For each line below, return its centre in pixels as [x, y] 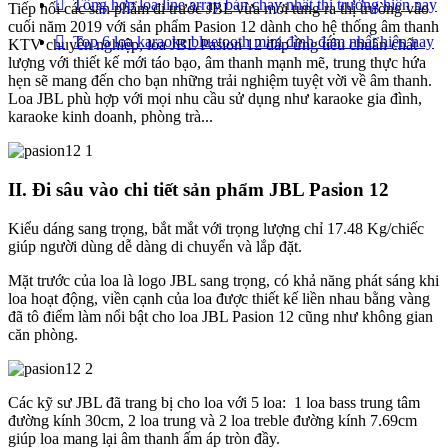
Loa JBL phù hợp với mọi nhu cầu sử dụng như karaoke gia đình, [217, 99]
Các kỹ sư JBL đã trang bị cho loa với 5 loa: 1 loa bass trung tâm [214, 402]
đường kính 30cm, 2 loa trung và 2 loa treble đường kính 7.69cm [212, 420]
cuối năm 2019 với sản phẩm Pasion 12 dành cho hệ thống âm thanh [223, 27]
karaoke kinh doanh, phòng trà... [110, 117]
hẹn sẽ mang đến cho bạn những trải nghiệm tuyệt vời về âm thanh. [220, 81]
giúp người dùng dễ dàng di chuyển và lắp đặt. [155, 246]
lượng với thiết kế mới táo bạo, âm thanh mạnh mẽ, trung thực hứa [217, 63]
